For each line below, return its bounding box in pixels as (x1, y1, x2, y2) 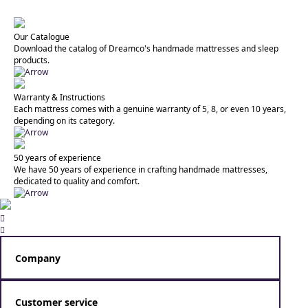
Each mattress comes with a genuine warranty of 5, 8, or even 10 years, (14, 103, 286, 115)
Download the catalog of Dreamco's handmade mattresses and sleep (14, 43, 278, 54)
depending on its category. (14, 115, 115, 126)
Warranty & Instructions (14, 91, 105, 103)
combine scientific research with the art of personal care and (15, 290, 247, 302)
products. (14, 54, 49, 66)
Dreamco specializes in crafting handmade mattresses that (15, 278, 241, 290)
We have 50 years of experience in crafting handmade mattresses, (14, 164, 267, 175)
